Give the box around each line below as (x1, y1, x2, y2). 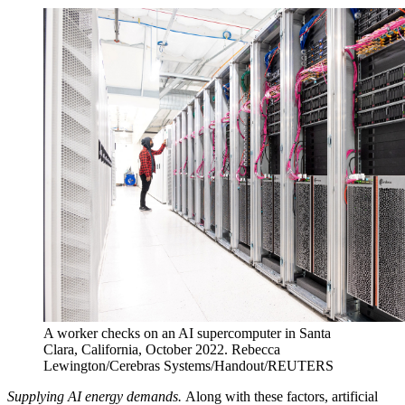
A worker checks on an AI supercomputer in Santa (43, 325, 331, 342)
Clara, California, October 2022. (43, 342, 228, 358)
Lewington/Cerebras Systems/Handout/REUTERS (43, 358, 334, 374)
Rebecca (231, 342, 280, 358)
